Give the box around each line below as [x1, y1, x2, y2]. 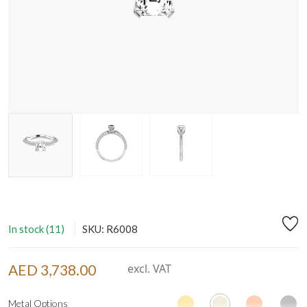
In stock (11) [8, 222, 64, 235]
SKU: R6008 [82, 222, 138, 235]
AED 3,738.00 [8, 260, 96, 278]
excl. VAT [124, 260, 171, 276]
